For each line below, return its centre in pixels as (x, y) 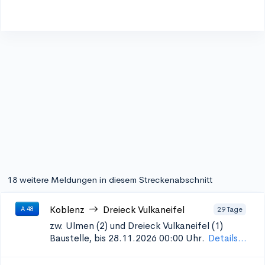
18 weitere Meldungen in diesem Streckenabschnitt (110, 180)
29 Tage (230, 209)
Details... (227, 238)
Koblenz (67, 210)
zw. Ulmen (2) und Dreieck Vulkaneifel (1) (136, 226)
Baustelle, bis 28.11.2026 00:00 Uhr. (127, 238)
